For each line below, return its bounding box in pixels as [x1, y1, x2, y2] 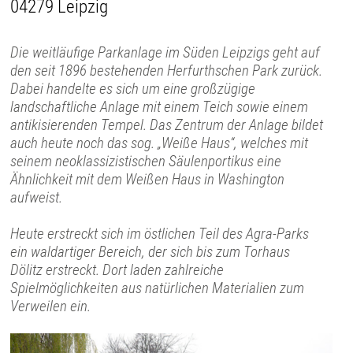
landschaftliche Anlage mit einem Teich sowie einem [10, 97, 309, 116]
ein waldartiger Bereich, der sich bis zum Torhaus [10, 242, 291, 261]
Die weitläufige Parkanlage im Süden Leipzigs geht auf [10, 43, 321, 61]
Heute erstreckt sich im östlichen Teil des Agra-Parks [10, 224, 310, 243]
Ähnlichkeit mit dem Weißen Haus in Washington [10, 169, 285, 188]
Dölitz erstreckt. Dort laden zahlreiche [10, 260, 225, 279]
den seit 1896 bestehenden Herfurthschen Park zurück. [10, 61, 323, 80]
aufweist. [10, 188, 63, 206]
